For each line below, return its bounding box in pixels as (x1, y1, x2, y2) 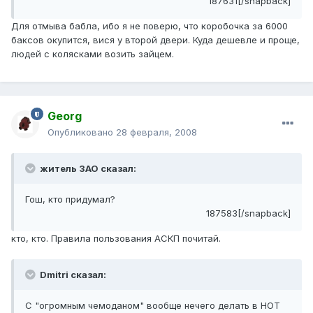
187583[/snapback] (206, 208, 291, 219)
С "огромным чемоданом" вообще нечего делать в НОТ (25, 300, 280, 312)
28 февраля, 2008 (116, 126, 197, 138)
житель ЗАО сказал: (38, 163, 136, 175)
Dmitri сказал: (38, 269, 106, 281)
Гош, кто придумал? (25, 194, 115, 205)
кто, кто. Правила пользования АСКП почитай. (11, 233, 221, 245)
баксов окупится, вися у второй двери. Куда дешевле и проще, (11, 34, 300, 46)
